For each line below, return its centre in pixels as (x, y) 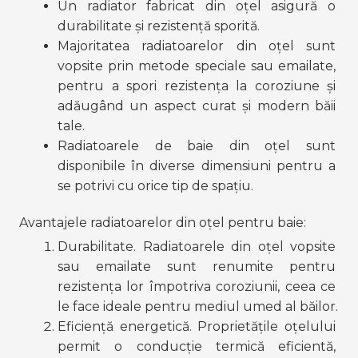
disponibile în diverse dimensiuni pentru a (197, 165)
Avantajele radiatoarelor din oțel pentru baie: (163, 222)
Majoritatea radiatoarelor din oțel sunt (197, 46)
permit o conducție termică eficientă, (197, 347)
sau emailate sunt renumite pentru (197, 267)
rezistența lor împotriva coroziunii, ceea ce (197, 287)
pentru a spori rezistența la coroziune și (197, 86)
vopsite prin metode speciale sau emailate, (197, 66)
